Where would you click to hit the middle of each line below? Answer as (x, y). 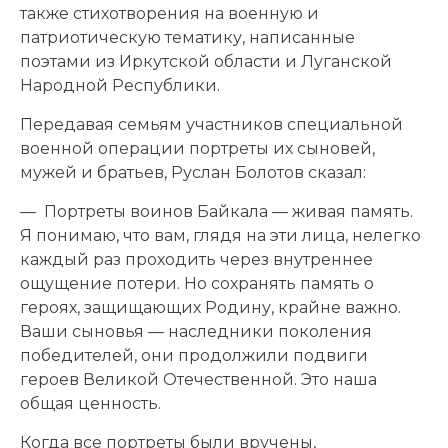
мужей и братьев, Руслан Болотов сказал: (193, 172)
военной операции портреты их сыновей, (197, 148)
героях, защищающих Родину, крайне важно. (210, 307)
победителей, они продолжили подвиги (194, 355)
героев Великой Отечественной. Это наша (198, 379)
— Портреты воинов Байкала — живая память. (216, 211)
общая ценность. (90, 403)
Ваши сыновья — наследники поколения (196, 331)
